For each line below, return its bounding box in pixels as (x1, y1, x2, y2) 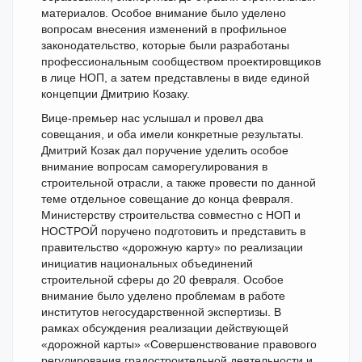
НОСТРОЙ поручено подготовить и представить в (41, 225, 305, 238)
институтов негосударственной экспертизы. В (41, 305, 281, 318)
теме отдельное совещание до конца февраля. (41, 192, 293, 205)
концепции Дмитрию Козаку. (41, 87, 190, 100)
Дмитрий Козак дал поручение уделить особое (41, 144, 288, 157)
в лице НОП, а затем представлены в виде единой (41, 71, 309, 84)
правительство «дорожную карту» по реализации (41, 241, 303, 254)
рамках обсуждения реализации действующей (41, 322, 288, 335)
